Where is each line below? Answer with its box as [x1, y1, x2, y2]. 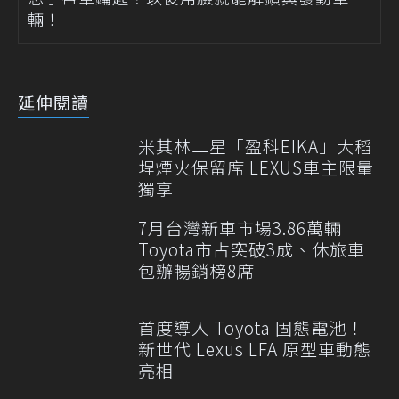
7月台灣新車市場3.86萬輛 [138, 216, 342, 240]
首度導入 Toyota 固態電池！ [138, 315, 364, 340]
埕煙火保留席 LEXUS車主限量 [138, 155, 374, 180]
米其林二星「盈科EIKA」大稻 [138, 134, 372, 159]
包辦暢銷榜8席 [138, 258, 255, 283]
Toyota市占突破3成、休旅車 [138, 237, 365, 262]
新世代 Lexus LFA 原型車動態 [138, 337, 371, 362]
